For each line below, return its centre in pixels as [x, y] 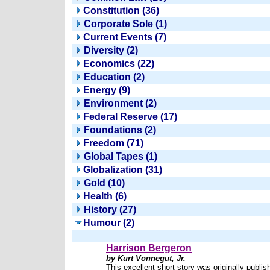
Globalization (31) [123, 170]
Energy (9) [107, 90]
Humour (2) [109, 223]
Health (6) [105, 196]
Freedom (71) [113, 143]
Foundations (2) [120, 130]
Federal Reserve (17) [130, 117]
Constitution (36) [121, 11]
